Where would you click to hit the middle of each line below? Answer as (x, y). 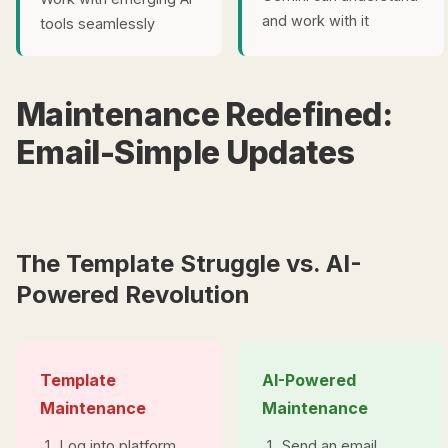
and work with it (315, 20)
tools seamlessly (97, 23)
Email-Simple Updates (185, 152)
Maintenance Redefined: (204, 114)
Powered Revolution (133, 294)
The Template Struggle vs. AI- (189, 263)
